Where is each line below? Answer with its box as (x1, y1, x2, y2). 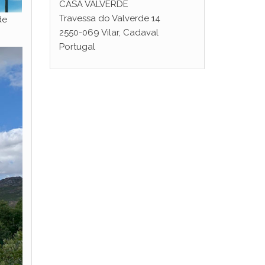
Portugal (59, 41, 95, 52)
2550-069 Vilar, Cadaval (59, 27, 159, 38)
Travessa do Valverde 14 (59, 13, 160, 24)
